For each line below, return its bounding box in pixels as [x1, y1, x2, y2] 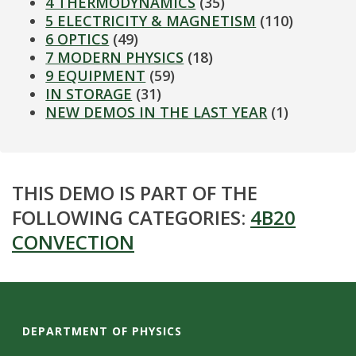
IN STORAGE [45, 84, 133, 104]
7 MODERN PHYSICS [45, 48, 184, 68]
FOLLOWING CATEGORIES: [12, 204, 250, 231]
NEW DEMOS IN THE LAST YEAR [45, 103, 268, 122]
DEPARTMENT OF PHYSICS [22, 323, 183, 339]
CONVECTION [12, 229, 134, 256]
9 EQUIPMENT [45, 66, 146, 86]
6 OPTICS [45, 29, 110, 49]
